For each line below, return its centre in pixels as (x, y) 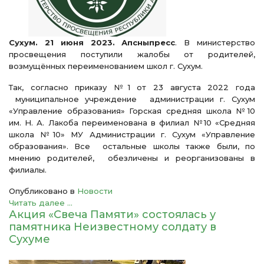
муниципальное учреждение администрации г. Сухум (132, 99)
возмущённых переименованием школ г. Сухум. (106, 66)
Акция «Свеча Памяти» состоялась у (112, 214)
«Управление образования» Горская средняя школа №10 (132, 111)
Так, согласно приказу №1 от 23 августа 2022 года (132, 87)
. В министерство (215, 42)
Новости (95, 191)
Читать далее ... (41, 203)
